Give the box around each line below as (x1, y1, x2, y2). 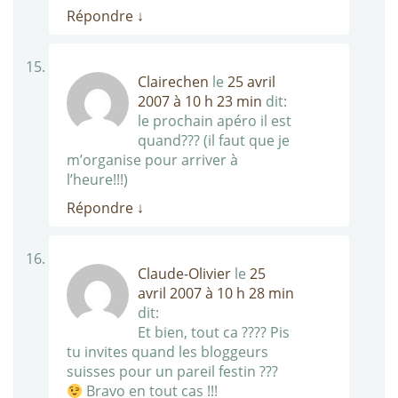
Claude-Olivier (138, 264, 231, 284)
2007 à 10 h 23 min (138, 92, 262, 112)
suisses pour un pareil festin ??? (67, 362, 278, 382)
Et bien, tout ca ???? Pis (138, 322, 290, 343)
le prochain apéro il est (138, 111, 291, 131)
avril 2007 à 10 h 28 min (138, 283, 294, 304)
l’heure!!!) (67, 170, 128, 190)
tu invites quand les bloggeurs (67, 342, 268, 362)
